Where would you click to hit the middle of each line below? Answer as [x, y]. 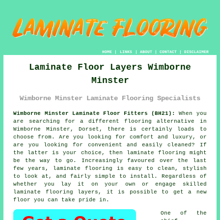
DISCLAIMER [196, 52]
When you [191, 113]
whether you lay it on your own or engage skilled [110, 184]
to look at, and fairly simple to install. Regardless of [110, 176]
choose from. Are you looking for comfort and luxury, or [110, 137]
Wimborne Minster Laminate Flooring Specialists [110, 98]
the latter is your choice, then [70, 152]
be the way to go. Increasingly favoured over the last [110, 160]
